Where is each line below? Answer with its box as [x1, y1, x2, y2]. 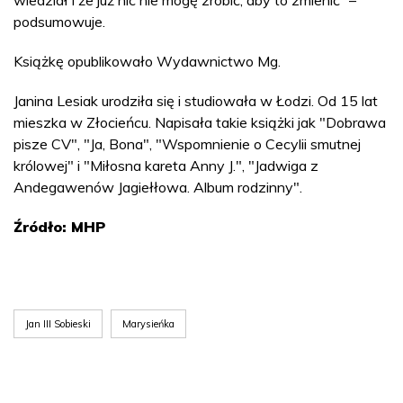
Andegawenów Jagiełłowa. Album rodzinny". [13, 178, 306, 196]
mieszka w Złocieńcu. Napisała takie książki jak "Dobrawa [13, 113, 386, 131]
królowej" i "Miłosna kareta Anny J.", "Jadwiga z [13, 157, 318, 175]
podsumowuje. [13, 13, 105, 31]
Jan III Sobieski [25, 318, 91, 330]
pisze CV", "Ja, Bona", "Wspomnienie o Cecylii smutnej [13, 135, 361, 153]
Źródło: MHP [13, 218, 105, 236]
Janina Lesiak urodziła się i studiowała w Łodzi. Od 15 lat [13, 92, 378, 110]
